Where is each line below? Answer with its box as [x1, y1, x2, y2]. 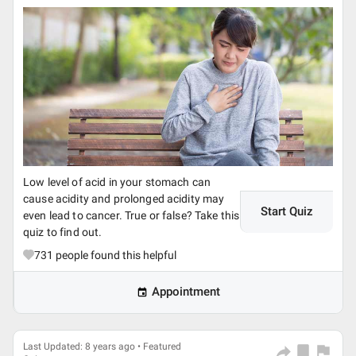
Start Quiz [261, 204, 313, 219]
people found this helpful [53, 249, 176, 261]
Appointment [152, 285, 220, 299]
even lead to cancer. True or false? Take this [23, 209, 240, 222]
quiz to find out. [23, 226, 103, 238]
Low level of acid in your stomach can [23, 176, 211, 188]
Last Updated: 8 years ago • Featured [23, 341, 181, 352]
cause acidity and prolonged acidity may [23, 192, 225, 205]
